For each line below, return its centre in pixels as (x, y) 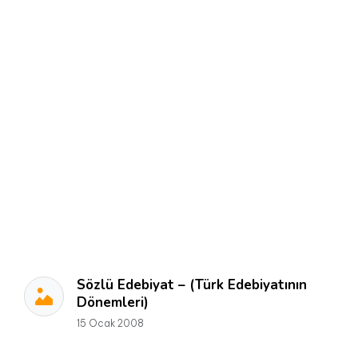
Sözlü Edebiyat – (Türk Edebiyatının (192, 285)
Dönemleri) (113, 302)
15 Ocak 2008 (110, 323)
